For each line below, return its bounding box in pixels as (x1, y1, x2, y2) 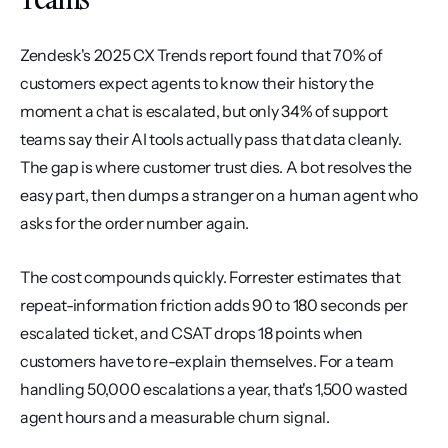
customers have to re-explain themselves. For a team (20, 351, 394, 371)
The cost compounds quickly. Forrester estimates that (20, 267, 401, 287)
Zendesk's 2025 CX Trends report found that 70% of (20, 45, 383, 65)
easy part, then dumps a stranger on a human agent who (20, 185, 419, 205)
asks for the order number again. (20, 213, 249, 233)
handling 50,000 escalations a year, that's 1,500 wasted (20, 379, 408, 399)
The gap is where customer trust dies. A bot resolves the (20, 157, 413, 177)
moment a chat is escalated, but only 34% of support (20, 101, 388, 121)
